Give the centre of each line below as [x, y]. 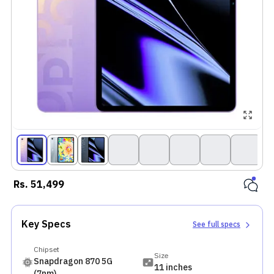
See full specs [217, 225]
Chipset [46, 250]
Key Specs [46, 225]
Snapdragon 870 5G [73, 261]
